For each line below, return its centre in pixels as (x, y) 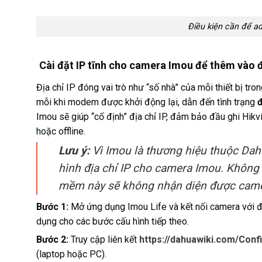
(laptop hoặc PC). (71, 254)
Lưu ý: (74, 150)
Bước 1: (52, 206)
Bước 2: (52, 239)
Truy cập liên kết (104, 239)
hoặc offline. (61, 131)
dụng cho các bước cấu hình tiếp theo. (113, 221)
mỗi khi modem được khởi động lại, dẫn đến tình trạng (147, 102)
